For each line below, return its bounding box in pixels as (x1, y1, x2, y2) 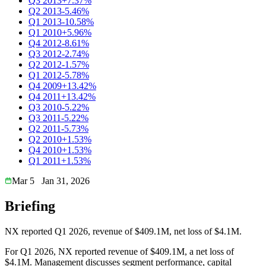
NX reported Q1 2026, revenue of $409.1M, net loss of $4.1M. (5, 226, 242, 236)
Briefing (5, 198, 55, 214)
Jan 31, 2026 (42, 175, 90, 186)
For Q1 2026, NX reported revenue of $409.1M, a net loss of (5, 246, 234, 256)
